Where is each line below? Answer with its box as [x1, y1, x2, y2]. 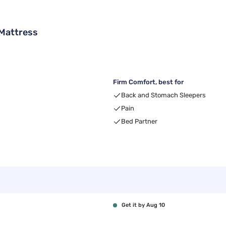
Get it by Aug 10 [122, 202, 165, 209]
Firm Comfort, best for [113, 78, 184, 86]
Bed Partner [121, 118, 157, 126]
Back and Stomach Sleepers [121, 91, 206, 99]
